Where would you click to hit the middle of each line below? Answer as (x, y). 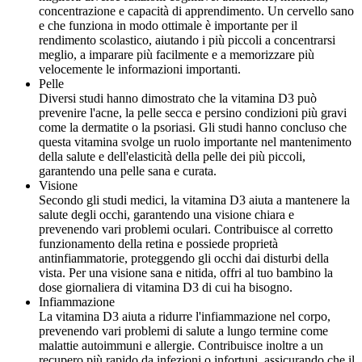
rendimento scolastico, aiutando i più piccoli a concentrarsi (187, 40)
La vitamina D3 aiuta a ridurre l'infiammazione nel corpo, (185, 317)
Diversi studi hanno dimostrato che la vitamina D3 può (178, 99)
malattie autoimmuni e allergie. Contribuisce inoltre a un (181, 346)
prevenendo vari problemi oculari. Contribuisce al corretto (186, 229)
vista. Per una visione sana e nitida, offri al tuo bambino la (186, 273)
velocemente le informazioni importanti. (140, 69)
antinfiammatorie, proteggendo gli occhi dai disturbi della (184, 259)
